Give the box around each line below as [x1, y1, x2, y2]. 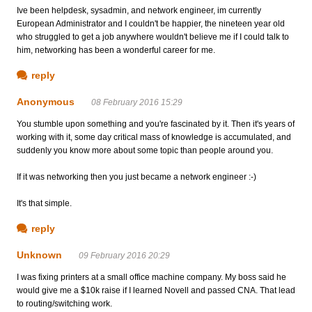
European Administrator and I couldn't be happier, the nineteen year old [17, 18, 285, 29]
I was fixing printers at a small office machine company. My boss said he [17, 272, 286, 282]
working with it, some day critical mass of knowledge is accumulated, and [17, 132, 291, 142]
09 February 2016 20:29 [79, 250, 170, 260]
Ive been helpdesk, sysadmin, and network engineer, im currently [17, 5, 261, 15]
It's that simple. [17, 198, 72, 208]
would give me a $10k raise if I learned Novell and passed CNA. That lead [17, 285, 295, 295]
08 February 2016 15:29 [91, 97, 182, 107]
